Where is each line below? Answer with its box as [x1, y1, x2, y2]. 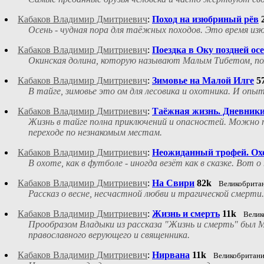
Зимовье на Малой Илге [152, 75, 254, 86]
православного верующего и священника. [28, 230, 190, 240]
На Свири [152, 178, 194, 189]
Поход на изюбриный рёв [152, 14, 259, 25]
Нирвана [152, 250, 190, 260]
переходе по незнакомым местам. [28, 127, 162, 138]
